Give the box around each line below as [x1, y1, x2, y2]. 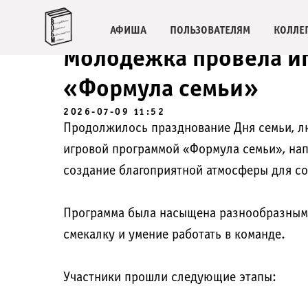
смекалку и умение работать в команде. [63, 229, 285, 241]
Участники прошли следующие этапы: [63, 272, 276, 284]
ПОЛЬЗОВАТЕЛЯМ [170, 25, 250, 36]
